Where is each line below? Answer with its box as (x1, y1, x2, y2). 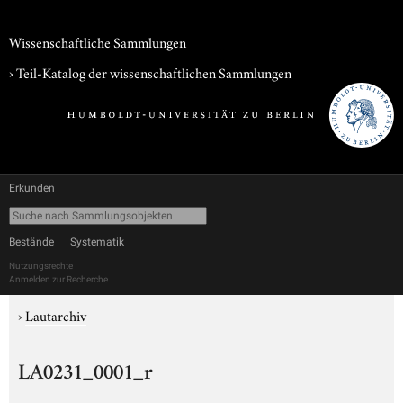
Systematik (70, 236, 124, 248)
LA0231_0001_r (18, 363, 153, 385)
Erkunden (9, 182, 55, 194)
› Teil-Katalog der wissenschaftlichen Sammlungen (9, 62, 291, 82)
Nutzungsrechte (9, 261, 73, 271)
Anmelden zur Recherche (9, 274, 108, 284)
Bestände (9, 236, 54, 248)
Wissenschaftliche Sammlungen (9, 31, 186, 51)
